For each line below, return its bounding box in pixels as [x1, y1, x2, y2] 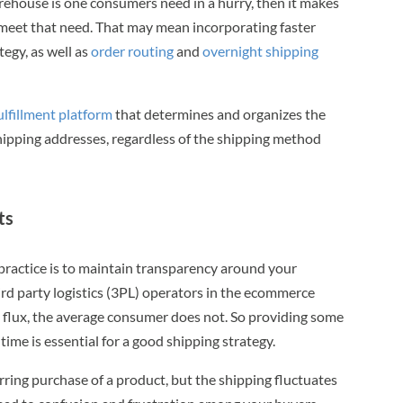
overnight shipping [202, 41, 319, 59]
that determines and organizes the [112, 104, 327, 122]
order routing [91, 41, 175, 59]
